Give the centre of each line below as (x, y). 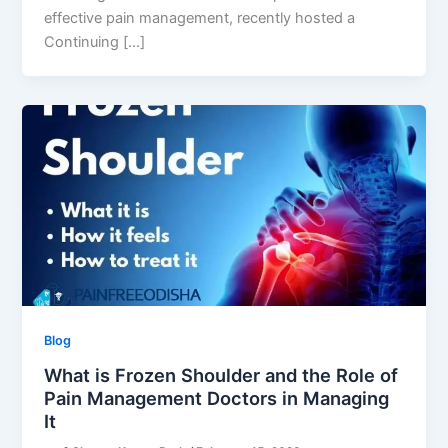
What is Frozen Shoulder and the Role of (221, 374)
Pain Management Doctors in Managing (217, 397)
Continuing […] (95, 41)
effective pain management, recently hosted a (200, 17)
